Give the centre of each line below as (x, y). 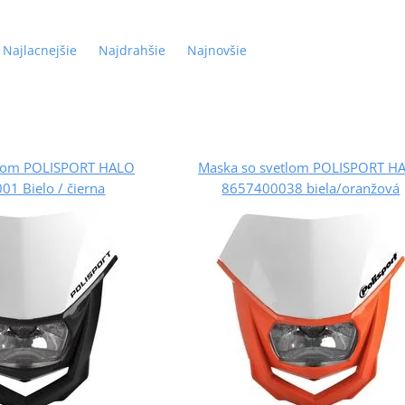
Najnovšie (217, 50)
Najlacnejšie (39, 50)
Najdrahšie (132, 50)
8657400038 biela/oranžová (311, 188)
